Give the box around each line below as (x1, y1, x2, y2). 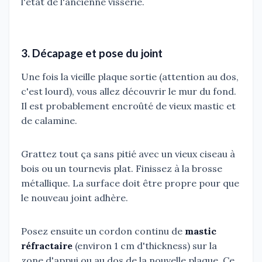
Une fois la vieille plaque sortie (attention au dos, (21, 71, 239, 83)
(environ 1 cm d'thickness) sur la (73, 240, 217, 252)
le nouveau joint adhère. (21, 192, 128, 204)
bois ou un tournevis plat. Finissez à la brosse (21, 163, 222, 175)
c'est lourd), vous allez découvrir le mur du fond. (21, 85, 236, 98)
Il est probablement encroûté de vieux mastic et (21, 100, 236, 112)
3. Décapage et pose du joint (21, 47, 163, 60)
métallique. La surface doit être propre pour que (21, 177, 239, 189)
